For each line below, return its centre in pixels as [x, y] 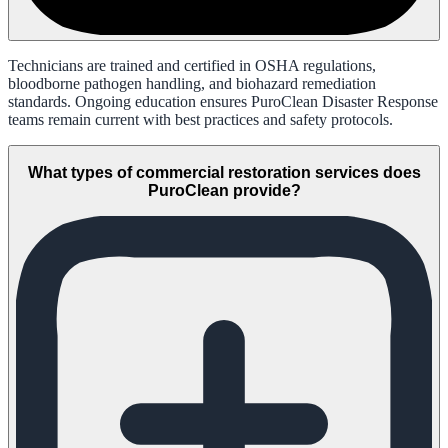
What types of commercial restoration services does [224, 173]
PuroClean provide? [224, 191]
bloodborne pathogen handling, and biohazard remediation [192, 84]
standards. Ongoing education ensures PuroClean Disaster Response [223, 102]
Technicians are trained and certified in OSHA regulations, [192, 66]
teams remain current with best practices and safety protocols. [200, 120]
